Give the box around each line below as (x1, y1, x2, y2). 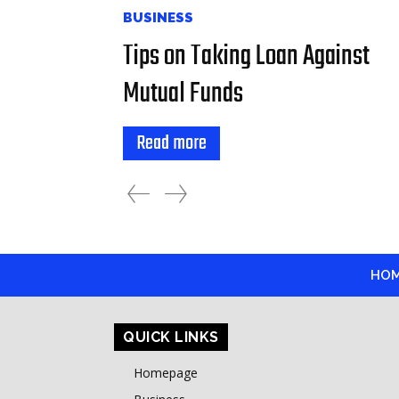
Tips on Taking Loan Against (123, 33, 370, 79)
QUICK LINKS (123, 328, 219, 346)
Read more (136, 126, 207, 159)
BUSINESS (123, 9, 193, 26)
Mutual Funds (123, 70, 243, 117)
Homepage (134, 363, 198, 381)
